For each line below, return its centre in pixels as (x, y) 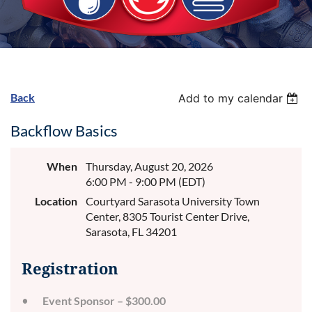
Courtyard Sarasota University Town (173, 201)
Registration (70, 269)
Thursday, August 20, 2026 (149, 166)
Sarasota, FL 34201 (131, 232)
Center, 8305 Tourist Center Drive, (167, 216)
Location (56, 201)
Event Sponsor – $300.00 (104, 301)
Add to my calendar (231, 98)
